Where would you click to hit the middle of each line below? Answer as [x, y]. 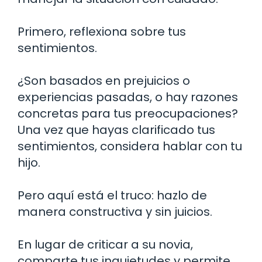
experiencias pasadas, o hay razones [128, 97]
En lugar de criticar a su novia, [105, 244]
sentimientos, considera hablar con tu [130, 146]
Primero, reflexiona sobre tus [102, 31]
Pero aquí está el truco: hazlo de [112, 195]
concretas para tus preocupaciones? [128, 113]
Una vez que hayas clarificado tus [116, 130]
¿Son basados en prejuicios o [104, 80]
